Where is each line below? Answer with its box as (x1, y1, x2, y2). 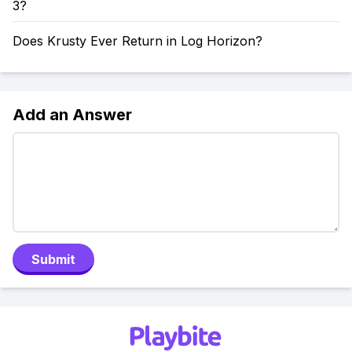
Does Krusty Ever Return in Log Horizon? (13, 33, 262, 49)
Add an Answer (13, 105, 132, 124)
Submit (31, 251, 75, 267)
